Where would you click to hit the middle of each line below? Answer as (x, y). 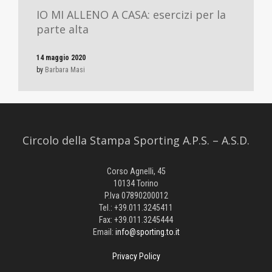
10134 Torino (136, 183)
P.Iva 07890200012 (136, 195)
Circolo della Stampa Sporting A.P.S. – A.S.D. (136, 140)
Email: (104, 232)
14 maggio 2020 (61, 57)
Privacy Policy (136, 256)
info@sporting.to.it (147, 232)
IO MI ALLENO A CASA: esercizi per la (131, 14)
